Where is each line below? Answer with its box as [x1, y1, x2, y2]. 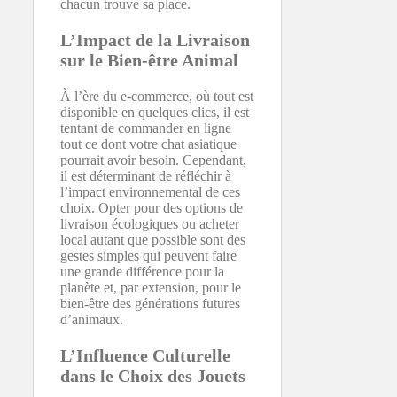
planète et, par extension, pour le [60, 280, 241, 295]
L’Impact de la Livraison [60, 30, 250, 50]
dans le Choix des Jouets [60, 366, 245, 385]
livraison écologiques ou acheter [60, 216, 239, 231]
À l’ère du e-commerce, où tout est [60, 89, 253, 104]
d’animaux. [60, 312, 123, 327]
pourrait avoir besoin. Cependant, [60, 152, 246, 167]
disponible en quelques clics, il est [60, 105, 249, 120]
